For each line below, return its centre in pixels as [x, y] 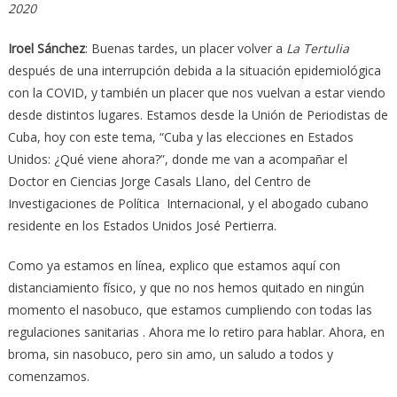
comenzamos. [48, 376]
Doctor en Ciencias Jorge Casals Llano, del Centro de [159, 181]
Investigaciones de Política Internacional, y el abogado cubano [188, 203]
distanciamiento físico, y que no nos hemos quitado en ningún [186, 287]
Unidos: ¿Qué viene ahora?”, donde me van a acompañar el [177, 159]
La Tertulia [317, 48]
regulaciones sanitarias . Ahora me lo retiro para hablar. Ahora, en [196, 331]
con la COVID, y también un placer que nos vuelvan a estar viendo [196, 92]
